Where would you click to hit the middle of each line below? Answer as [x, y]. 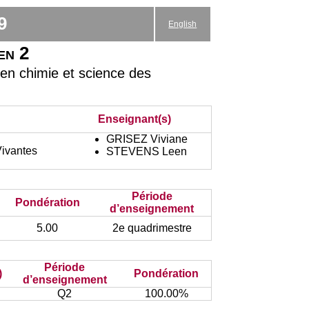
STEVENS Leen [146, 151]
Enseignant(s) [134, 119]
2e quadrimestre [152, 228]
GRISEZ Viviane [147, 139]
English [183, 24]
